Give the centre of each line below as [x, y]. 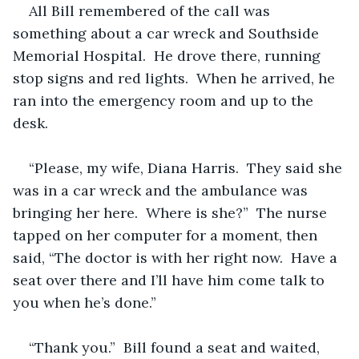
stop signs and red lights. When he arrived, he [176, 78]
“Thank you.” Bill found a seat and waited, [176, 347]
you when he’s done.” [85, 302]
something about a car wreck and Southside [168, 33]
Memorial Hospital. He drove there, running [169, 55]
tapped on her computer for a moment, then [167, 235]
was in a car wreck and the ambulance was [162, 190]
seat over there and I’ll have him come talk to [171, 280]
